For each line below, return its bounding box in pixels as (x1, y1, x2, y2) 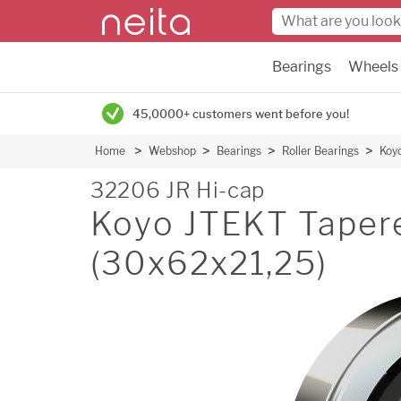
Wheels (348, 58, 398, 75)
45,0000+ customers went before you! (132, 107, 349, 121)
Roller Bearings (282, 144, 359, 158)
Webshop (149, 144, 196, 158)
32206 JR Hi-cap (90, 177, 265, 203)
